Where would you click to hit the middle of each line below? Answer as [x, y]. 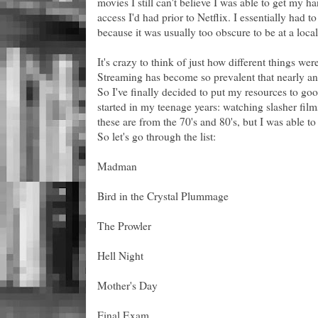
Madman [117, 166]
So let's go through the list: [157, 136]
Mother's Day [127, 285]
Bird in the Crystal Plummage [163, 196]
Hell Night [120, 255]
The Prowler [124, 225]
